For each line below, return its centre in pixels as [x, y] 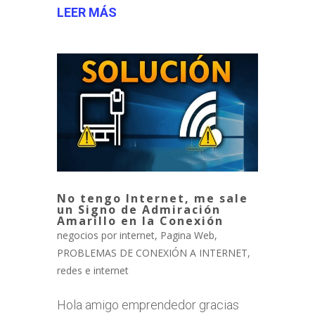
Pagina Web [187, 236]
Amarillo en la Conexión [140, 221]
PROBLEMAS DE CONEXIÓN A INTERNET [152, 253]
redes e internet [92, 271]
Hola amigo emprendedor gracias [148, 305]
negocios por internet [105, 236]
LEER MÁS [86, 12]
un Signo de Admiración [139, 210]
